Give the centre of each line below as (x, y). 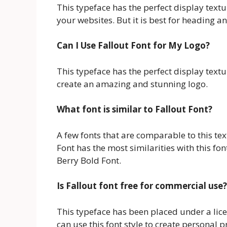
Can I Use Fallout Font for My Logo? (133, 46)
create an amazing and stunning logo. (132, 84)
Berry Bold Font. (89, 160)
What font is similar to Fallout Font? (135, 109)
